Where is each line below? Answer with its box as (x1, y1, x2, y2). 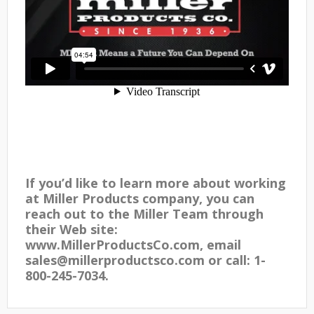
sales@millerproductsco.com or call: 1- (25, 252, 266, 268)
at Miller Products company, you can (25, 190, 254, 207)
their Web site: (25, 221, 118, 238)
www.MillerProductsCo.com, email (25, 236, 241, 253)
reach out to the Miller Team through (25, 205, 264, 222)
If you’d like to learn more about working (25, 175, 286, 191)
